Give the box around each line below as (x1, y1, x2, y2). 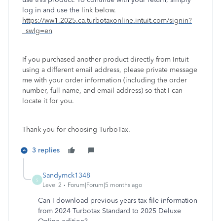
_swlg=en (22, 27, 52, 35)
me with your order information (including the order (22, 76, 187, 84)
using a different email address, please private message (22, 66, 197, 74)
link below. (79, 6, 116, 14)
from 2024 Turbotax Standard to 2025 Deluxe (38, 207, 181, 215)
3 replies (32, 146, 60, 154)
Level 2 (42, 182, 62, 188)
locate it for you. (22, 97, 74, 105)
